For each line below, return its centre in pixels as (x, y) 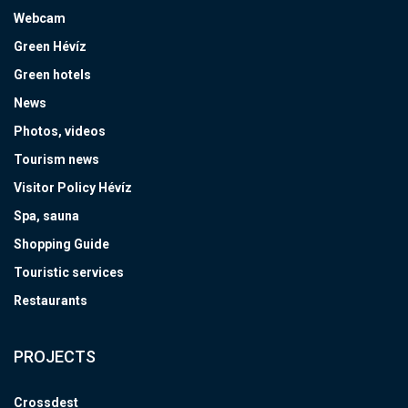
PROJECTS (55, 356)
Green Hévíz (50, 46)
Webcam (40, 18)
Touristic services (69, 272)
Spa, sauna (46, 215)
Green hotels (52, 74)
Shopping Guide (61, 244)
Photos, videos (60, 131)
